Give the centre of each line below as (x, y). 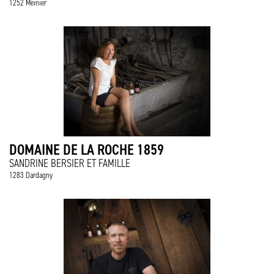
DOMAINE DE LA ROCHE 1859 (87, 150)
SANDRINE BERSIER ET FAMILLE (70, 163)
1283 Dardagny (31, 175)
